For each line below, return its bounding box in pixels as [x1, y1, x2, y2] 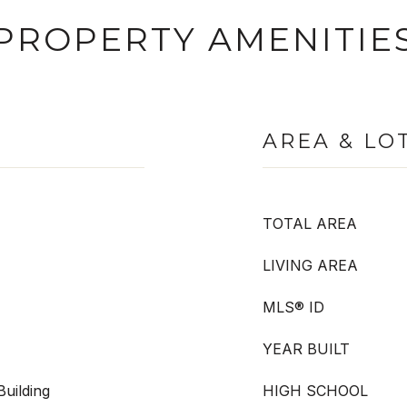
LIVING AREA [263, 256, 358, 274]
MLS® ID [263, 298, 324, 316]
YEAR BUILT [263, 340, 350, 358]
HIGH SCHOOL [263, 382, 368, 400]
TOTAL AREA [263, 214, 357, 233]
